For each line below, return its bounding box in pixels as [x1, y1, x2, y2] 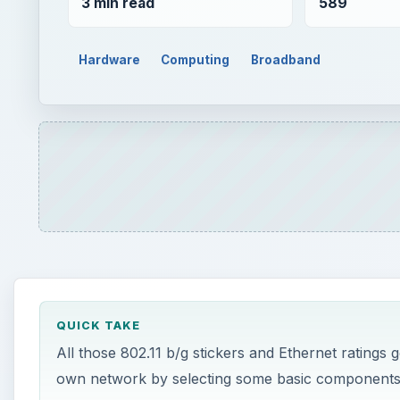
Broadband [251, 52, 321, 67]
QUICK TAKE [55, 319, 140, 333]
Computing [161, 52, 230, 67]
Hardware [78, 52, 140, 67]
